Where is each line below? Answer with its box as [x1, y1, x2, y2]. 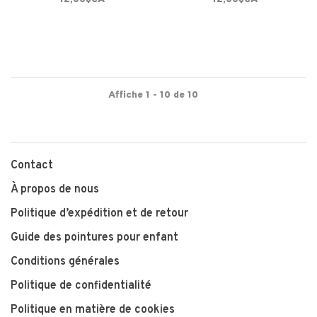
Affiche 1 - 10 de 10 [108, 88, 198, 101]
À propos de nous [11, 182, 99, 197]
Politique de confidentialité [11, 278, 151, 293]
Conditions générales [11, 254, 120, 269]
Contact [11, 158, 53, 173]
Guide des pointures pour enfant [11, 230, 178, 245]
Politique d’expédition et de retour [11, 206, 188, 221]
